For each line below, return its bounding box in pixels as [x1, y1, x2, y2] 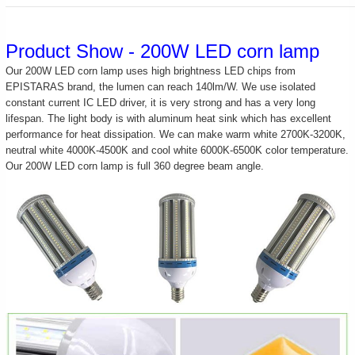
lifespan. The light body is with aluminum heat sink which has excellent [6, 112, 332, 124]
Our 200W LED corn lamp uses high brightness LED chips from [6, 64, 296, 77]
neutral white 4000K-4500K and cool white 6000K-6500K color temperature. [6, 143, 349, 156]
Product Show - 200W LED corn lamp [6, 40, 320, 62]
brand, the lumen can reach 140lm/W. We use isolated [64, 80, 316, 93]
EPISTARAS [6, 80, 65, 93]
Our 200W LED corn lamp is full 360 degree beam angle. [6, 159, 265, 172]
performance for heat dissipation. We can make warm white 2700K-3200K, [6, 128, 346, 140]
